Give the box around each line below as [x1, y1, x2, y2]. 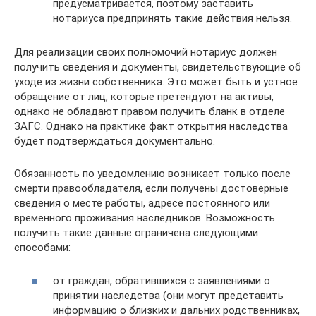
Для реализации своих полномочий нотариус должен [14, 46, 277, 59]
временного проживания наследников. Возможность [14, 212, 275, 225]
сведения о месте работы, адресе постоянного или [14, 197, 270, 210]
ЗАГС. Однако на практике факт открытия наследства [14, 120, 288, 133]
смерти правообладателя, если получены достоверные [14, 182, 288, 195]
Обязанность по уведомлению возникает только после [14, 167, 291, 181]
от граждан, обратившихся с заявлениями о [53, 274, 270, 287]
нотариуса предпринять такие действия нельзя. [53, 12, 292, 25]
